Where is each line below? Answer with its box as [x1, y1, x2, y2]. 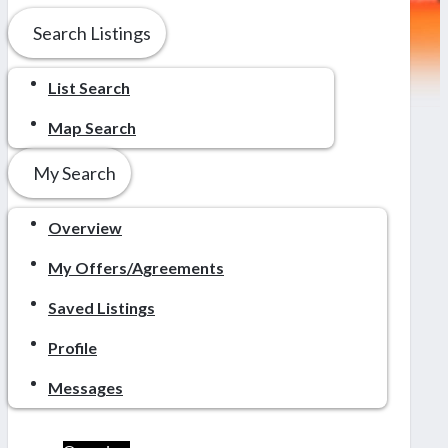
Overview [48, 217, 122, 237]
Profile [48, 337, 97, 357]
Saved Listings [48, 297, 155, 317]
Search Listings [33, 21, 151, 44]
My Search [33, 161, 116, 184]
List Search [48, 77, 130, 97]
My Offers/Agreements [48, 257, 224, 277]
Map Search [48, 117, 136, 137]
